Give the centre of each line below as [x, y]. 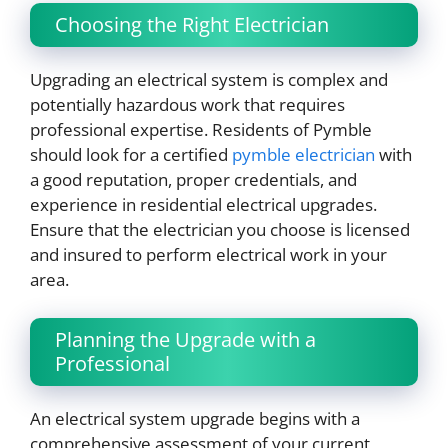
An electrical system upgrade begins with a [195, 418]
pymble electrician [303, 155]
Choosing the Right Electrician [192, 25]
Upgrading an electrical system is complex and [209, 80]
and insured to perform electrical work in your [208, 255]
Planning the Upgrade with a [185, 339]
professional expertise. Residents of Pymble [201, 130]
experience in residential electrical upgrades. [203, 205]
